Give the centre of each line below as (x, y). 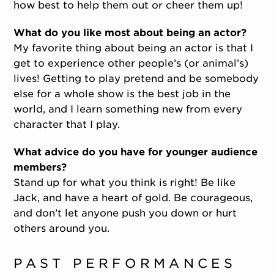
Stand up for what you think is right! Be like (125, 183)
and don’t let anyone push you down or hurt (125, 213)
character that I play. (67, 125)
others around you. (62, 229)
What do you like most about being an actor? (130, 33)
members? (40, 168)
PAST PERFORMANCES (125, 264)
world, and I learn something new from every (128, 109)
